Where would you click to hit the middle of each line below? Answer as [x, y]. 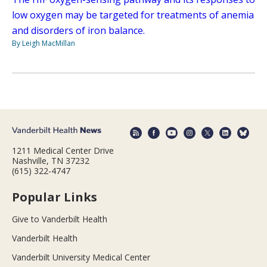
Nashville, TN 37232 [51, 161]
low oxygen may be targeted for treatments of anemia [133, 15]
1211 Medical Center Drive [63, 151]
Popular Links [55, 197]
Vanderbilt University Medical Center [81, 257]
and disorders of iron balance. [78, 30]
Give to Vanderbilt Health [60, 219]
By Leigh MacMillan [44, 43]
